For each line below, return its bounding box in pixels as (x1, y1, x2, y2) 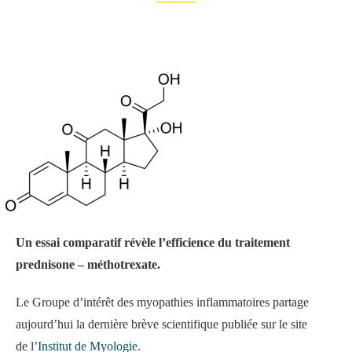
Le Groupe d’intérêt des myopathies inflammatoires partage (16, 295, 309, 310)
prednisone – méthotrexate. (16, 258, 160, 272)
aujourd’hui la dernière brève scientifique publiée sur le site (16, 317, 307, 332)
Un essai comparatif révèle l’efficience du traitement (16, 236, 290, 250)
